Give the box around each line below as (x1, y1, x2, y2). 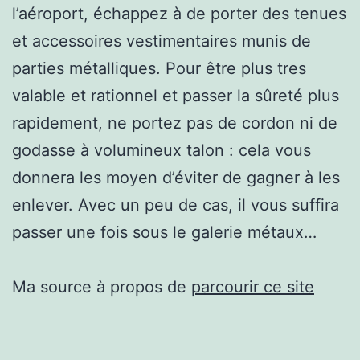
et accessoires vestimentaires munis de (12, 31, 311, 51)
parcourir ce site (191, 276, 314, 297)
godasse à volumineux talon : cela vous (12, 140, 311, 160)
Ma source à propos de (12, 276, 191, 297)
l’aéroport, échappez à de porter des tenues (12, 3, 346, 23)
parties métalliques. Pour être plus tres (12, 58, 306, 78)
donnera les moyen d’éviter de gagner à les (12, 167, 340, 187)
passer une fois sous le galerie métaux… (12, 222, 317, 242)
